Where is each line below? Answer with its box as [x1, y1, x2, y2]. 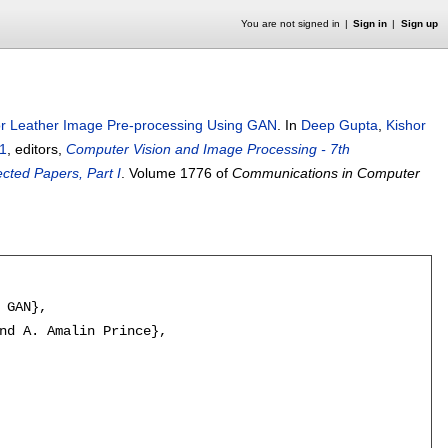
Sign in [353, 18, 388, 29]
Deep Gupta [301, 117, 378, 133]
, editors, [7, 141, 66, 157]
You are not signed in [240, 18, 340, 29]
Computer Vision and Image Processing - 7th [66, 141, 350, 157]
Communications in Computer [232, 165, 420, 181]
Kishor [386, 117, 426, 133]
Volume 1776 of [129, 165, 232, 181]
